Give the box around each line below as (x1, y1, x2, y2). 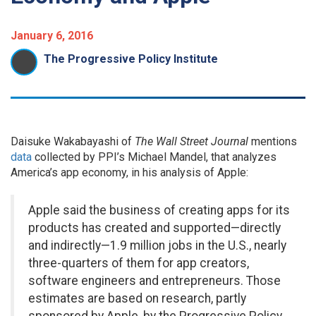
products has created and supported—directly (28, 221, 281, 235)
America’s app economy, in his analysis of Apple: (11, 166, 248, 179)
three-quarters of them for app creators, (28, 256, 249, 270)
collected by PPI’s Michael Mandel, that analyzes (35, 150, 276, 164)
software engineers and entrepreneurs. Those (28, 274, 281, 288)
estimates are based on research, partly (28, 291, 246, 305)
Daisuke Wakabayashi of (11, 135, 135, 148)
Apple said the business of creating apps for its (28, 203, 290, 217)
